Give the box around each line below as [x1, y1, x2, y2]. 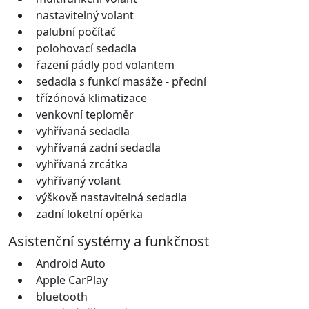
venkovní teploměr [36, 106, 134, 122]
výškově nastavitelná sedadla [36, 189, 187, 205]
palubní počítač [36, 23, 116, 39]
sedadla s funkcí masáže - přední [36, 73, 206, 89]
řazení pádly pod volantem [36, 57, 175, 72]
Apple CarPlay [36, 272, 108, 288]
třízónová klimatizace [36, 90, 147, 106]
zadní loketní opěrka [36, 206, 143, 221]
